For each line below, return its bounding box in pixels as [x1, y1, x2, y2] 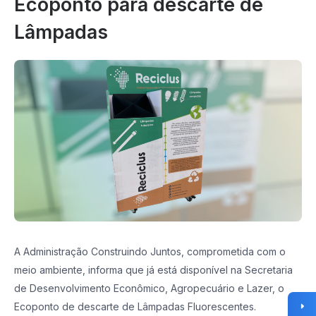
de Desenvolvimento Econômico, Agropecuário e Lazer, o [14, 282, 284, 295]
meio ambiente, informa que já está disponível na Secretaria [14, 264, 293, 276]
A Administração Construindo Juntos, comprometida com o [14, 245, 286, 258]
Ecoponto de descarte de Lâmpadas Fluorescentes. [14, 300, 256, 313]
